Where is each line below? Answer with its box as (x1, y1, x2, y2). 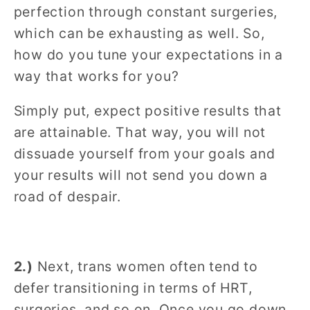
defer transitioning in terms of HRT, (13, 280, 253, 297)
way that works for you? (13, 67, 179, 84)
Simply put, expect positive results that (13, 102, 282, 120)
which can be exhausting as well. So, (13, 24, 265, 42)
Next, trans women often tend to (33, 258, 258, 275)
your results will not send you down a (13, 167, 268, 184)
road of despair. (13, 188, 121, 206)
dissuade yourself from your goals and (13, 145, 275, 163)
